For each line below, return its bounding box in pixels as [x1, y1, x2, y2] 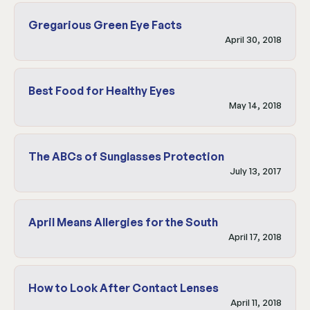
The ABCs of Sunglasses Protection [28, 149, 224, 163]
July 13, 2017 [230, 165, 282, 176]
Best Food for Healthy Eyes [28, 83, 175, 98]
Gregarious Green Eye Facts [28, 17, 182, 32]
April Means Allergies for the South [28, 215, 218, 229]
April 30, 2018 [225, 33, 282, 45]
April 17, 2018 [228, 230, 282, 242]
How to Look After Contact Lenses [28, 280, 219, 295]
